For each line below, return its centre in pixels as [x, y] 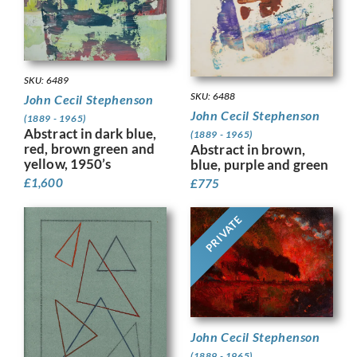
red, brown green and [90, 148]
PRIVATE [224, 233]
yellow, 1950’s [68, 163]
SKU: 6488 [213, 96]
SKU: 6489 [46, 80]
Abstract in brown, [248, 149]
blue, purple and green [260, 164]
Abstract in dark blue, [90, 133]
